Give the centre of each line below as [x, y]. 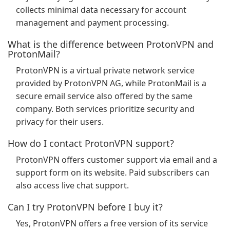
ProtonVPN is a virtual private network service [105, 70]
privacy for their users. [60, 122]
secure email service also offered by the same [104, 96]
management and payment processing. [92, 23]
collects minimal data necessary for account [101, 10]
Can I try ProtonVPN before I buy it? [85, 207]
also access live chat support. [72, 185]
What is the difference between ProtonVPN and [111, 44]
